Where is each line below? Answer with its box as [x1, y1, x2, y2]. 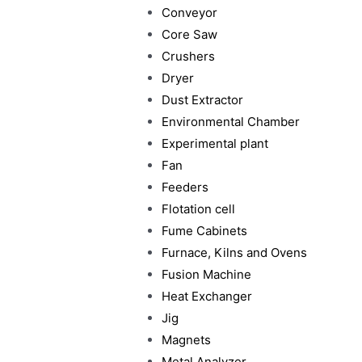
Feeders [161, 179, 208, 195]
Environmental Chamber [161, 114, 300, 129]
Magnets [161, 332, 211, 347]
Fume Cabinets [161, 223, 247, 238]
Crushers [161, 48, 215, 64]
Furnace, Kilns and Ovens [161, 245, 307, 260]
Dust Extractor [161, 92, 243, 107]
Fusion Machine [161, 267, 251, 282]
